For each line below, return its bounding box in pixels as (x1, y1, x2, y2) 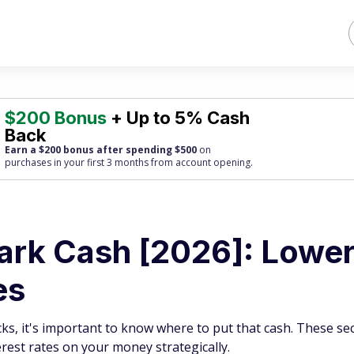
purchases (5, 156, 52, 169)
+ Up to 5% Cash (107, 107, 250, 128)
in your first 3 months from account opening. (51, 156, 254, 169)
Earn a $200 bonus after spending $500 (5, 143, 198, 156)
